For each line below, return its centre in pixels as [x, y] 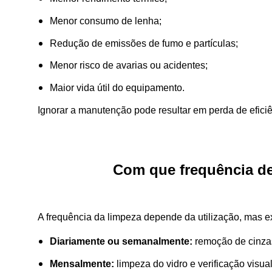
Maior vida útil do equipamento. [117, 88]
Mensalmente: [82, 263]
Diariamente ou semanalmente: [121, 241]
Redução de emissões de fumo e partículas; [144, 43]
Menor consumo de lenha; [106, 21]
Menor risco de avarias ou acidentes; [129, 66]
